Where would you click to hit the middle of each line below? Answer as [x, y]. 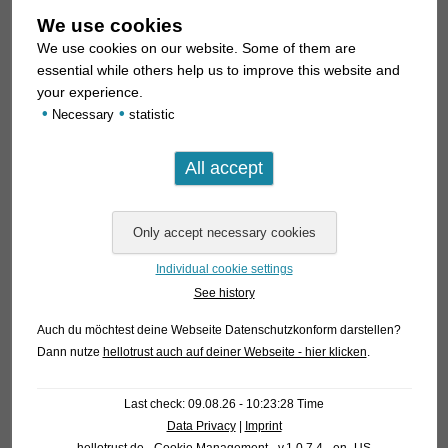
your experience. [89, 92]
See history [224, 293]
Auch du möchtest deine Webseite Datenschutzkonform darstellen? [218, 330]
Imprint [263, 426]
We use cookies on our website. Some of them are [196, 48]
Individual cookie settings [224, 269]
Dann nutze [69, 352]
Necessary [80, 115]
